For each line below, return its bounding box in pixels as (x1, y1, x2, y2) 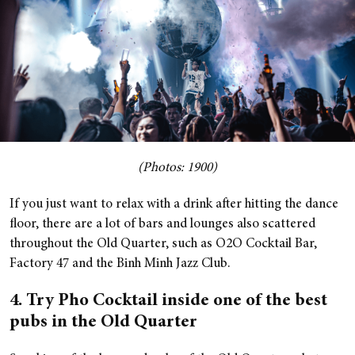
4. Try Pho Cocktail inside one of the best (10, 292, 327, 311)
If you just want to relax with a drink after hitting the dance (10, 198, 338, 212)
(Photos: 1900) (138, 162, 217, 176)
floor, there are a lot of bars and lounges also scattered (10, 218, 315, 232)
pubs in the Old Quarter (10, 314, 197, 332)
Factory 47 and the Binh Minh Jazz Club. (10, 258, 234, 272)
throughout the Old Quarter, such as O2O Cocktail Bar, (10, 238, 317, 252)
